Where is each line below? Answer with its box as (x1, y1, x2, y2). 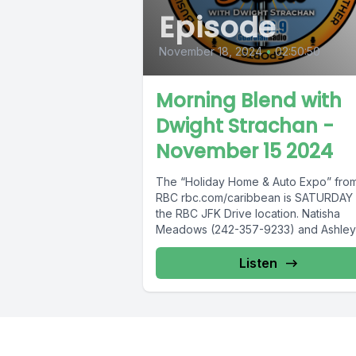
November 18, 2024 (159, 44, 262, 59)
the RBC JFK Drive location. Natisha (156, 207, 340, 221)
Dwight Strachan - (156, 113, 334, 140)
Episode (159, 7, 277, 48)
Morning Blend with (156, 87, 342, 114)
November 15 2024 (156, 138, 333, 165)
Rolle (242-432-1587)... (156, 238, 275, 253)
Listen (238, 255, 277, 272)
